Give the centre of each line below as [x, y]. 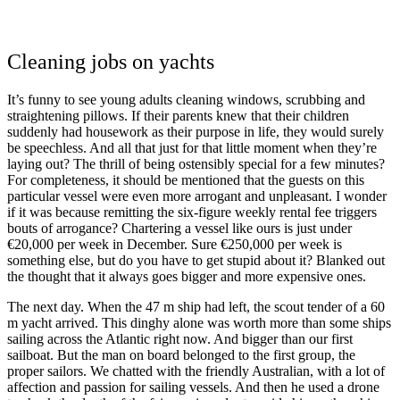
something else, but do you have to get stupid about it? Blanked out [196, 260]
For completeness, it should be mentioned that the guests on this [186, 179]
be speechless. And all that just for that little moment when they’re [192, 147]
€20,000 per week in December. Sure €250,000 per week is [175, 244]
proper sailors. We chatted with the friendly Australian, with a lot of [196, 371]
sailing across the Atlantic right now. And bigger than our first [180, 338]
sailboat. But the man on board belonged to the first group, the [181, 354]
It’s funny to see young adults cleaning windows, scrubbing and [186, 99]
